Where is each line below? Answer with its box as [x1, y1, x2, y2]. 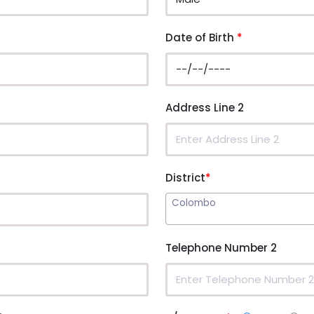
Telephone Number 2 [165, 240, 280, 255]
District [165, 170, 205, 185]
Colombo [172, 196, 216, 210]
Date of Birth [165, 29, 237, 45]
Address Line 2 [165, 100, 244, 115]
